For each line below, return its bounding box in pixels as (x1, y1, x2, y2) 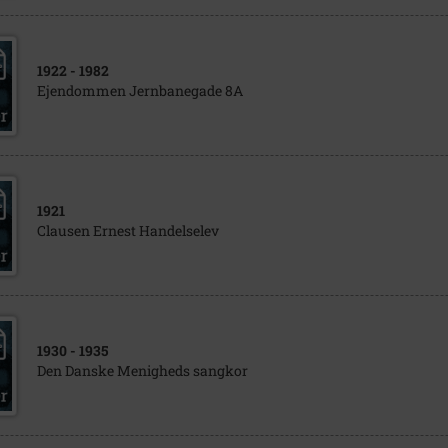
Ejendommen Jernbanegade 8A (36, 81, 243, 100)
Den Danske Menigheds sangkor (36, 361, 248, 380)
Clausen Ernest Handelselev (36, 221, 219, 240)
